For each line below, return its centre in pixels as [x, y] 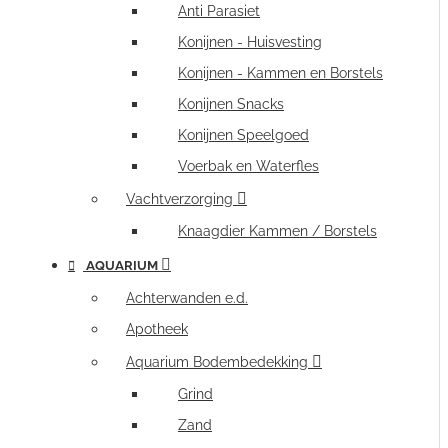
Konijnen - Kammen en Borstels [280, 73]
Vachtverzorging [179, 199]
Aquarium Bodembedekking [217, 362]
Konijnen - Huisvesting [250, 42]
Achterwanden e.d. [187, 298]
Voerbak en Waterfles [248, 166]
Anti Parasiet [219, 11]
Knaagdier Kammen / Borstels [277, 231]
